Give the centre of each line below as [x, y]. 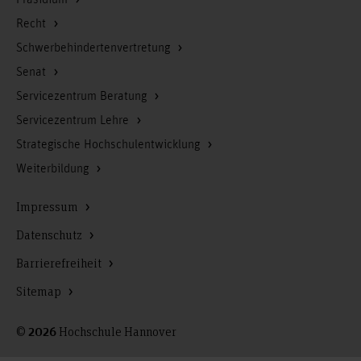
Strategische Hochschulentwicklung [110, 145]
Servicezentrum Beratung [83, 96]
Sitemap [40, 290]
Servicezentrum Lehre [74, 120]
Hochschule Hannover [116, 331]
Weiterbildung [54, 169]
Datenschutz [50, 234]
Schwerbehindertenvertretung [95, 48]
